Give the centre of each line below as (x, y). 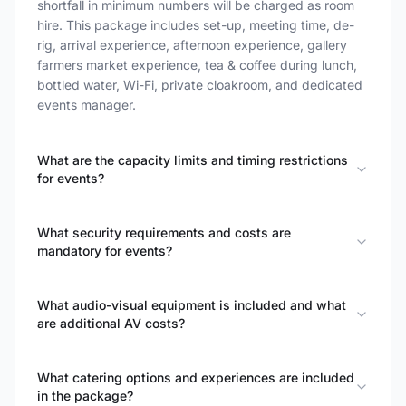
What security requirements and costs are (164, 232)
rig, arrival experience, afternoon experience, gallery (192, 45)
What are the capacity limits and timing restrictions (193, 160)
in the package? (85, 396)
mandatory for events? (105, 251)
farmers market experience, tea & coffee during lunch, (197, 65)
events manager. (87, 105)
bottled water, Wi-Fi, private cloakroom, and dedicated (200, 85)
